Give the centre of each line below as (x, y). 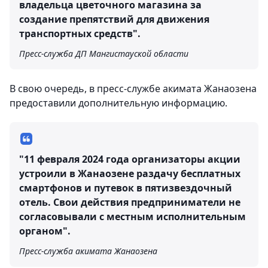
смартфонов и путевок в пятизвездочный (126, 188)
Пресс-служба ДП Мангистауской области (104, 54)
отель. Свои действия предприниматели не (130, 202)
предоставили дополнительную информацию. (118, 103)
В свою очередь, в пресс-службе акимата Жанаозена (133, 89)
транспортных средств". (80, 33)
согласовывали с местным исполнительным (133, 217)
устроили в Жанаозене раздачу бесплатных (130, 173)
